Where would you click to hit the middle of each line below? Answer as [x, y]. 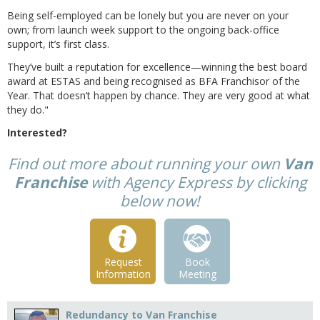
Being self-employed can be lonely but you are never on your [148, 16]
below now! [160, 201]
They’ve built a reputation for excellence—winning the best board [157, 67]
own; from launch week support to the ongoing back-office [143, 30]
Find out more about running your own [145, 164]
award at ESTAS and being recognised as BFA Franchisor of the [154, 81]
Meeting [197, 274]
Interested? [39, 133]
